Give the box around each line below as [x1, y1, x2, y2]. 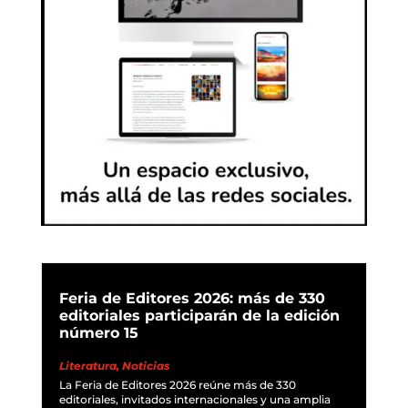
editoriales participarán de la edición [58, 307, 340, 325]
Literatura [58, 359, 117, 373]
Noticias [121, 359, 169, 373]
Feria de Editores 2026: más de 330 [58, 290, 325, 308]
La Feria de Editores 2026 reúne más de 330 [58, 378, 296, 393]
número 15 [58, 324, 138, 342]
